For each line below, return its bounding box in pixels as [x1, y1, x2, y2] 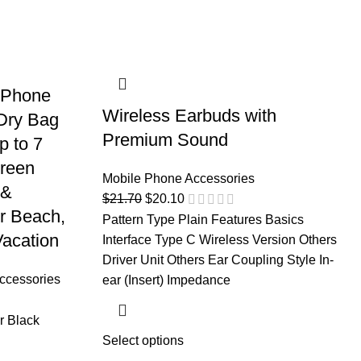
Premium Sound [102, 130, 228, 150]
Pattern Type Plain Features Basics [102, 213, 304, 227]
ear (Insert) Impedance [102, 273, 230, 288]
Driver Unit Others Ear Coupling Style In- [102, 253, 334, 268]
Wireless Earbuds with [102, 106, 276, 126]
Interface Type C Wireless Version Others [102, 233, 337, 247]
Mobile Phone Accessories [102, 172, 255, 185]
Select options [102, 334, 184, 348]
